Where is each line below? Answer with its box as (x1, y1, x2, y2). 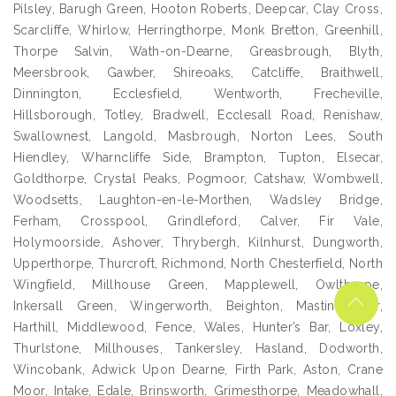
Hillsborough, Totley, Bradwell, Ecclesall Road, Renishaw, (13, 108, 383, 123)
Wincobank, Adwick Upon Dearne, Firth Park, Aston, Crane (13, 362, 383, 377)
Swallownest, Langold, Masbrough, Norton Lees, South (13, 129, 383, 144)
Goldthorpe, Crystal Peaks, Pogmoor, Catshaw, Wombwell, (13, 171, 383, 187)
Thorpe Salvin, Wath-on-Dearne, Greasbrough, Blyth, (13, 44, 383, 59)
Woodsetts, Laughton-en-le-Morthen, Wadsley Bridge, (13, 193, 383, 208)
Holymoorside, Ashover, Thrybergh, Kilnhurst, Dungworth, (13, 235, 383, 250)
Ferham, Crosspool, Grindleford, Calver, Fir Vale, (13, 214, 383, 229)
